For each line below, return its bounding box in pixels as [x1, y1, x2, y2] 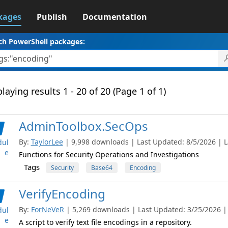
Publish [36, 11, 67, 22]
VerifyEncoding [18, 185, 105, 202]
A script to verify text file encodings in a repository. [18, 217, 192, 227]
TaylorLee [31, 137, 63, 147]
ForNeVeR [31, 205, 64, 214]
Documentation [82, 11, 147, 22]
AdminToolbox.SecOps [18, 118, 148, 134]
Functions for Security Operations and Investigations [18, 150, 199, 159]
